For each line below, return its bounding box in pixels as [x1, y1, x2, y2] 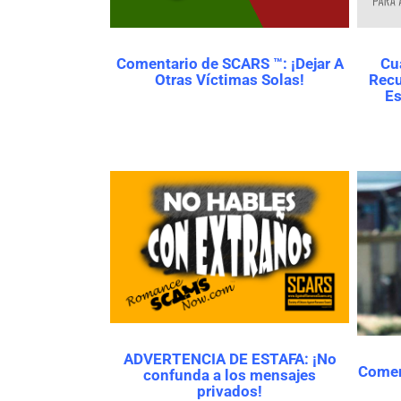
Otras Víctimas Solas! [155, 71, 304, 90]
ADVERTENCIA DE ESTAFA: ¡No [123, 350, 337, 369]
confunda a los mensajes [143, 366, 316, 385]
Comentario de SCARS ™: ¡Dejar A [115, 55, 344, 73]
